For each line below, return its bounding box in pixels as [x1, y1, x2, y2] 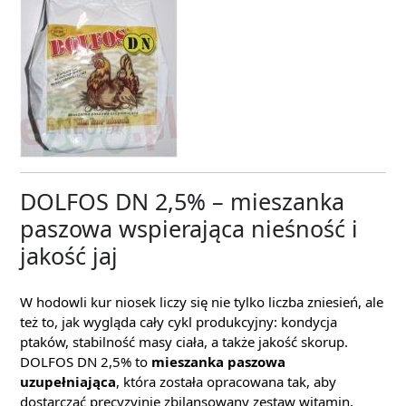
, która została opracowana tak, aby [116, 372, 336, 391]
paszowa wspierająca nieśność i [20, 213, 358, 244]
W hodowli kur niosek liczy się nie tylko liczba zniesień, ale [20, 293, 383, 311]
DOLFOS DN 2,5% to [20, 353, 151, 371]
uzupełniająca [20, 372, 116, 391]
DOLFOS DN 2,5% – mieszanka [20, 186, 344, 217]
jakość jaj [20, 240, 118, 271]
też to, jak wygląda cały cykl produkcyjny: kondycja [20, 313, 337, 331]
